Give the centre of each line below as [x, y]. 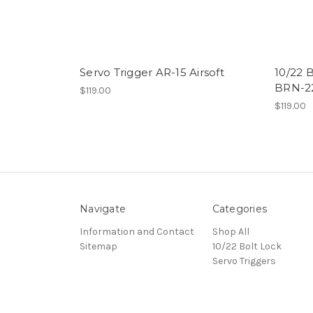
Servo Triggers [244, 261]
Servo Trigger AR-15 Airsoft [152, 73]
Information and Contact [137, 232]
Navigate [103, 209]
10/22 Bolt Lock [247, 247]
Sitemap [99, 247]
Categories [239, 209]
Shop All [231, 232]
